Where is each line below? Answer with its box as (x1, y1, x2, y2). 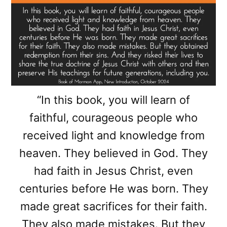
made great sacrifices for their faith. (20, 199, 207, 213)
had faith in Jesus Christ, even (34, 164, 193, 177)
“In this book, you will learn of (37, 93, 190, 106)
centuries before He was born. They (19, 181, 208, 195)
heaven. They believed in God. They (19, 146, 208, 160)
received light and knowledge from (22, 128, 205, 142)
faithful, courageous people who (29, 110, 198, 124)
